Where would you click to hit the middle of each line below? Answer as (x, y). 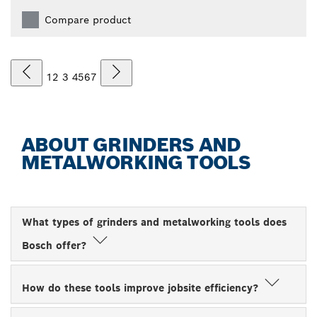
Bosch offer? (56, 245)
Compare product (88, 19)
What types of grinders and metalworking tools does (154, 222)
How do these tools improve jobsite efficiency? (142, 288)
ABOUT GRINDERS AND (131, 144)
